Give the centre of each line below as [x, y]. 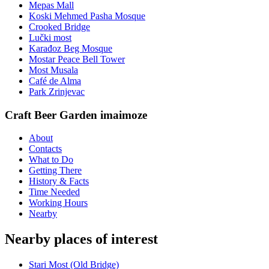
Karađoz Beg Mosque [71, 48]
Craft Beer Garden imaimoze [76, 115]
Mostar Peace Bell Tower [77, 59]
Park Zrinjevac [57, 91]
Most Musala [53, 70]
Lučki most [50, 37]
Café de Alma [55, 80]
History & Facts [59, 181]
